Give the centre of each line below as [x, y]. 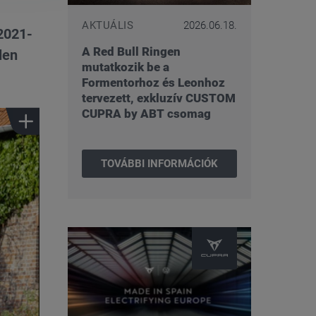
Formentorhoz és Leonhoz [153, 82]
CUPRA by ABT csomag [146, 113]
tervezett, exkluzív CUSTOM [159, 98]
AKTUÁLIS [108, 25]
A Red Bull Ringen [131, 51]
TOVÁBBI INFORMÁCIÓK [159, 163]
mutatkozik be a [126, 67]
